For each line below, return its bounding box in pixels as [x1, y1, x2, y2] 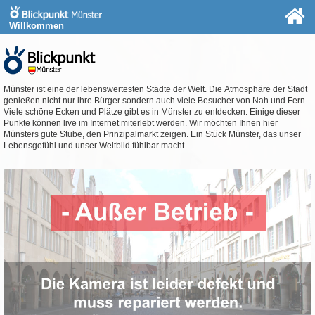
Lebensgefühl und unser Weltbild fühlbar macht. [3, 141, 186, 151]
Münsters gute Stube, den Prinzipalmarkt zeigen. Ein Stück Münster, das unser [3, 129, 301, 140]
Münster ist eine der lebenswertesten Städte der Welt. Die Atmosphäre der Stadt [3, 84, 307, 95]
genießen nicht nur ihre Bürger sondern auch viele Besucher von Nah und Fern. [3, 96, 307, 106]
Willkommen [9, 20, 65, 32]
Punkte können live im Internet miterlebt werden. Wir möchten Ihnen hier [3, 118, 278, 129]
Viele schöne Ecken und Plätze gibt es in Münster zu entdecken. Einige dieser [3, 107, 300, 117]
